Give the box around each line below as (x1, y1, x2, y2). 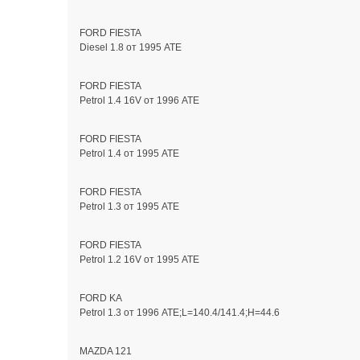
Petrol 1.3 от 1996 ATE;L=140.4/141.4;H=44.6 (80, 307, 280, 319)
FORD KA (80, 292, 122, 305)
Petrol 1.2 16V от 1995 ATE (80, 254, 199, 266)
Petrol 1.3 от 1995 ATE (80, 201, 179, 213)
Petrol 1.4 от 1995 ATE (80, 148, 179, 160)
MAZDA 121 (80, 346, 132, 358)
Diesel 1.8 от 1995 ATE (80, 42, 182, 54)
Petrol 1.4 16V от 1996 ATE (80, 95, 199, 107)
